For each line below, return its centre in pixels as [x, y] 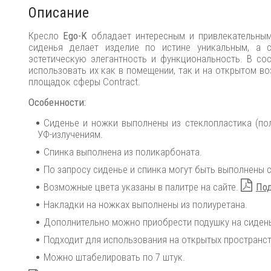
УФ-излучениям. [70, 134]
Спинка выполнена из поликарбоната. [123, 152]
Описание [59, 13]
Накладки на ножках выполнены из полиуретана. [145, 204]
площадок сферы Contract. [84, 82]
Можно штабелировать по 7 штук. [114, 257]
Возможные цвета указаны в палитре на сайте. [142, 187]
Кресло [46, 36]
